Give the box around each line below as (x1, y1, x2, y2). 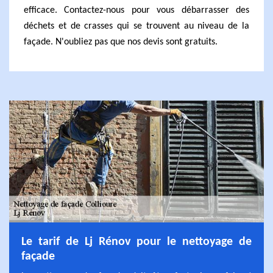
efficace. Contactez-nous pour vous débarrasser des (24, 5, 249, 15)
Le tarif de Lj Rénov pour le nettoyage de (21, 236, 252, 248)
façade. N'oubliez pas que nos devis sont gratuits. (24, 37, 218, 47)
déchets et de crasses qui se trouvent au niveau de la (24, 21, 249, 31)
